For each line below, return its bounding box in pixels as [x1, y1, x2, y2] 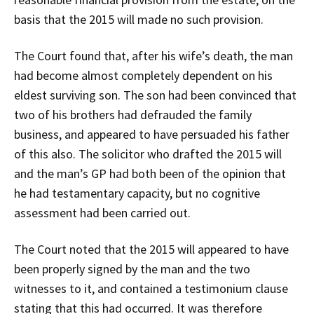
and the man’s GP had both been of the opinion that [14, 165, 286, 182]
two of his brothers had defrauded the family [14, 106, 252, 123]
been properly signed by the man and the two [14, 260, 250, 277]
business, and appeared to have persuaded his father [14, 125, 289, 142]
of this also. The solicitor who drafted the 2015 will [14, 145, 282, 162]
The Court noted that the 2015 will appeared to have [14, 240, 289, 257]
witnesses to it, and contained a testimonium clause [14, 280, 288, 296]
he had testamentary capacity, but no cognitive [14, 184, 260, 201]
